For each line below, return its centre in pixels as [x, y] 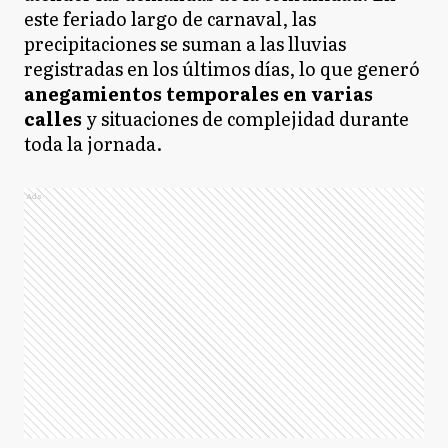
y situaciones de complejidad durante [247, 118]
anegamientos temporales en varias [198, 93]
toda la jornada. [93, 143]
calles [55, 118]
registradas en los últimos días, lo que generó [222, 68]
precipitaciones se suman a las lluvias [185, 43]
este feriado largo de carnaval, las [170, 18]
